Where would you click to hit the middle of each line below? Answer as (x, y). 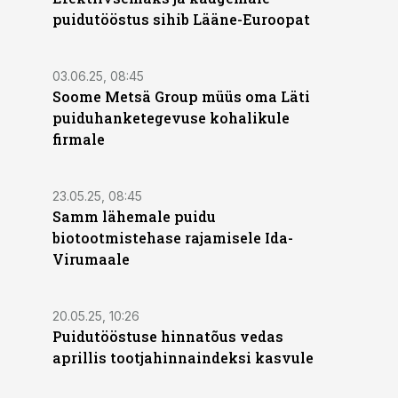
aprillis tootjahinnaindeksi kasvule (183, 358)
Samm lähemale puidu (134, 216)
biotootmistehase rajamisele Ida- (173, 238)
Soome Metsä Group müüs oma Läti (181, 96)
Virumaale (91, 259)
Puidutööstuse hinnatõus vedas (168, 336)
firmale (79, 139)
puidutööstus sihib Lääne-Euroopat (181, 19)
